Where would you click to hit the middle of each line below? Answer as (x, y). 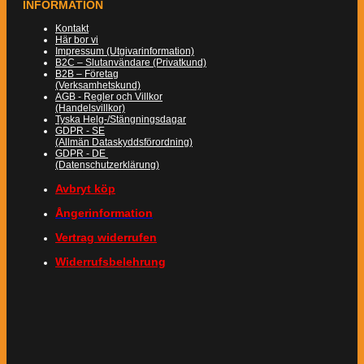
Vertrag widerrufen (106, 237)
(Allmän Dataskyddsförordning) (124, 142)
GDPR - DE (82, 153)
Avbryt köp (85, 188)
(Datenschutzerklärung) (107, 165)
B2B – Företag (87, 74)
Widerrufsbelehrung (110, 261)
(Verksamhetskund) (98, 85)
